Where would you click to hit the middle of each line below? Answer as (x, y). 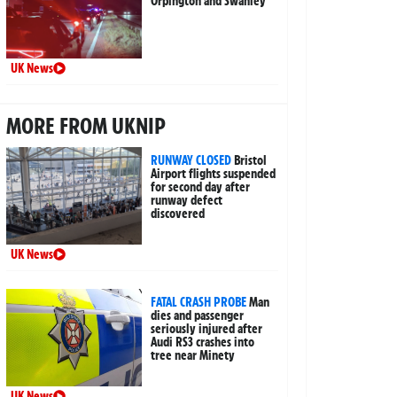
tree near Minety (193, 356)
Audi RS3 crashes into (203, 343)
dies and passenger (198, 316)
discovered (178, 214)
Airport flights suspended (214, 174)
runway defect (187, 201)
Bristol (251, 161)
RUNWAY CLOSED (191, 161)
